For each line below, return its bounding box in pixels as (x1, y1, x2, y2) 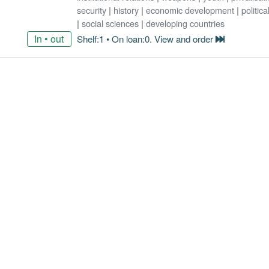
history (113, 3, 139, 16)
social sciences (81, 16, 139, 29)
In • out (34, 31, 64, 46)
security (76, 3, 106, 16)
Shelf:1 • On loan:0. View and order (76, 32, 216, 45)
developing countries (145, 16, 225, 29)
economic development (145, 3, 234, 16)
